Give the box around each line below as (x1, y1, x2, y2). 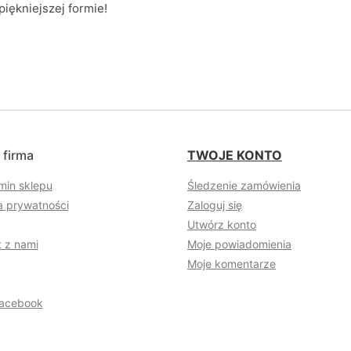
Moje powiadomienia (187, 237, 291, 251)
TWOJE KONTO (187, 147, 282, 164)
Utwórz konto (187, 218, 256, 232)
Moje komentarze (187, 257, 276, 271)
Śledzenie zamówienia (187, 179, 301, 193)
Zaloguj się (187, 198, 242, 212)
